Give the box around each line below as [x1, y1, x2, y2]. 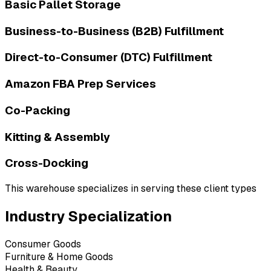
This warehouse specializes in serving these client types [5, 182, 256, 195]
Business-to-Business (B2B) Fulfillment [5, 23, 224, 39]
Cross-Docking [5, 155, 88, 171]
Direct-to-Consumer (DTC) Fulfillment [5, 50, 212, 65]
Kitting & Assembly [5, 129, 110, 145]
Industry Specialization [5, 206, 172, 226]
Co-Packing [5, 102, 70, 118]
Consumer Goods [5, 237, 81, 250]
